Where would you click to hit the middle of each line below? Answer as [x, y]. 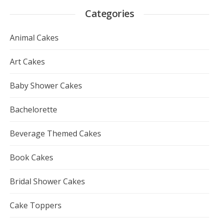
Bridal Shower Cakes [47, 181]
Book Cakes [32, 157]
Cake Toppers [36, 205]
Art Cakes [27, 61]
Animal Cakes [34, 37]
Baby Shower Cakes [46, 85]
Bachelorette [33, 109]
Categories [109, 13]
